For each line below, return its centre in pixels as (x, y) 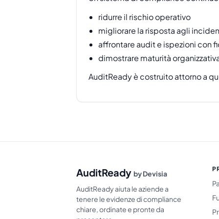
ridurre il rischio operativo (144, 17)
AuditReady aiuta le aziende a (122, 188)
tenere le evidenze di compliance (129, 199)
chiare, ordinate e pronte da (120, 209)
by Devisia (150, 173)
